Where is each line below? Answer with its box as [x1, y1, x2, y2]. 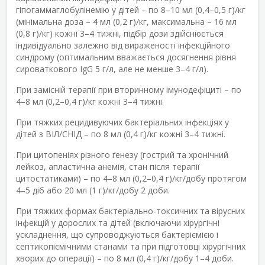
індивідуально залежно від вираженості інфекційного [16, 39, 230, 51]
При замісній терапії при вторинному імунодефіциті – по [16, 83, 241, 95]
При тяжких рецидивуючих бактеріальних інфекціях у [16, 116, 229, 128]
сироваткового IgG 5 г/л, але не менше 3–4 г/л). [16, 63, 208, 75]
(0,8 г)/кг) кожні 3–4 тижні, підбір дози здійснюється [16, 27, 224, 39]
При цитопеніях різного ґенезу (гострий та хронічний [16, 148, 228, 160]
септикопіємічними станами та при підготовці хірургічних [16, 240, 245, 252]
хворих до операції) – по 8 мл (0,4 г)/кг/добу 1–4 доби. [16, 252, 234, 264]
